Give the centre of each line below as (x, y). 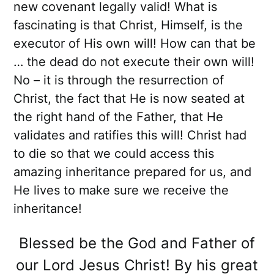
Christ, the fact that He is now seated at (129, 99)
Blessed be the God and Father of (137, 243)
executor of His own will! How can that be (135, 44)
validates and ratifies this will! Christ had (130, 135)
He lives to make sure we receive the (121, 191)
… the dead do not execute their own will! (134, 62)
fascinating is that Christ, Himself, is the (128, 25)
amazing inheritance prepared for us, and (133, 172)
